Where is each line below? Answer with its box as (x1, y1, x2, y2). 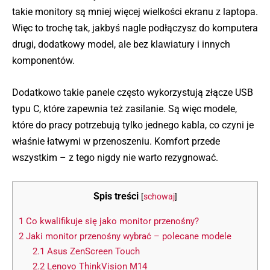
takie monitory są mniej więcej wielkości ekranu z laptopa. (12, 6, 258, 18)
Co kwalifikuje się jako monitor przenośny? (24, 215, 199, 227)
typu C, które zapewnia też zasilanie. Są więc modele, (12, 102, 237, 115)
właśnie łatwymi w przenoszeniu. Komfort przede (12, 135, 220, 147)
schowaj (143, 191, 175, 202)
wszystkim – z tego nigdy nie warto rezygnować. (12, 151, 218, 163)
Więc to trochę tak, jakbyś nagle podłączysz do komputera (12, 22, 258, 34)
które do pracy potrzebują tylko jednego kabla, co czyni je (12, 119, 254, 131)
